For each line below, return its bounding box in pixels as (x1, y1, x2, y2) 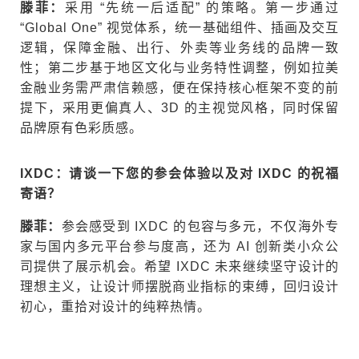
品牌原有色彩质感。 (20, 120, 143, 135)
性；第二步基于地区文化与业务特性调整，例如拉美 (20, 60, 339, 75)
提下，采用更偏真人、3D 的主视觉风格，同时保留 (20, 100, 339, 115)
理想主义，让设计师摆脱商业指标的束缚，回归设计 (20, 279, 339, 293)
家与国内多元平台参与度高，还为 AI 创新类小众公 (20, 239, 339, 253)
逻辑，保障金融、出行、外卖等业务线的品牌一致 (20, 40, 339, 54)
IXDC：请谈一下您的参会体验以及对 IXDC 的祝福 (20, 166, 339, 180)
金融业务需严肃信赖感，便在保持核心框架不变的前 (20, 80, 339, 95)
